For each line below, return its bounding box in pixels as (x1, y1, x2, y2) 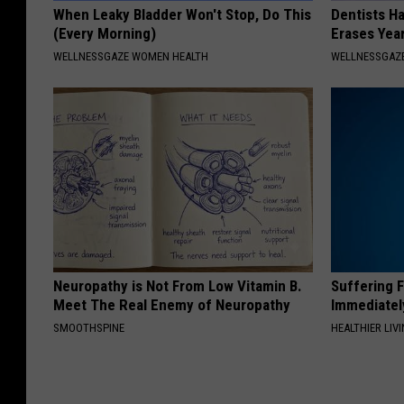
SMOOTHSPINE (53, 320, 124, 335)
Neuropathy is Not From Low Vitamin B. (53, 276, 302, 295)
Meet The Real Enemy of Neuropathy (53, 295, 290, 314)
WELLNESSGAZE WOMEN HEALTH (53, 49, 208, 63)
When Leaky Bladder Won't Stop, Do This (53, 5, 311, 23)
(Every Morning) (53, 23, 156, 42)
